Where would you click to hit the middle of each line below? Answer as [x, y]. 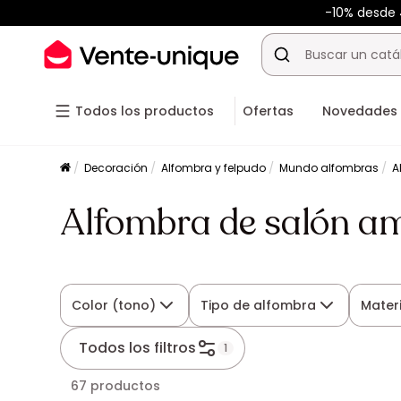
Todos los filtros [138, 348]
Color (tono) [114, 305]
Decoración [116, 168]
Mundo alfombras [329, 168]
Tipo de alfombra [259, 305]
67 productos [116, 386]
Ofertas [268, 111]
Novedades [360, 111]
